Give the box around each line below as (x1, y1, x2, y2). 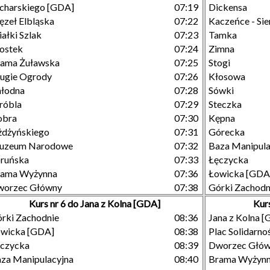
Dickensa (209, 1, 247, 13)
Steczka (209, 98, 242, 110)
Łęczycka (209, 154, 248, 165)
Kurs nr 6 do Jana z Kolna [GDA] (29, 198, 161, 209)
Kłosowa (209, 71, 245, 82)
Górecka (209, 126, 245, 137)
